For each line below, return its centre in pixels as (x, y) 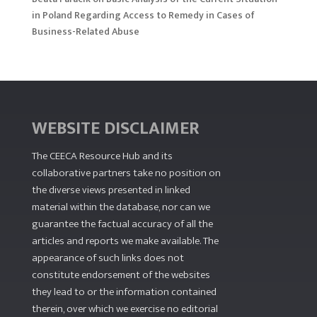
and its (156, 156)
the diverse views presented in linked (111, 190)
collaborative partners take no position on (126, 173)
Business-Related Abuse (85, 31)
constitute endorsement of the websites (121, 275)
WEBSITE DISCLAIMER (115, 128)
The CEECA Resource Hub (86, 156)
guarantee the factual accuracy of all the (122, 224)
